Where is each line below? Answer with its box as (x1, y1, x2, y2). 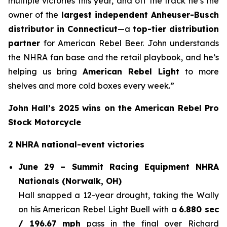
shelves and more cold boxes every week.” (8, 80, 174, 91)
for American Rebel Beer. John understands (40, 37, 219, 48)
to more (179, 66, 219, 77)
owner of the (8, 9, 61, 20)
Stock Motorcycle (8, 117, 81, 127)
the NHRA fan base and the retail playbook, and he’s (8, 52, 219, 62)
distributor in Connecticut (8, 23, 118, 34)
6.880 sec (179, 204, 219, 214)
